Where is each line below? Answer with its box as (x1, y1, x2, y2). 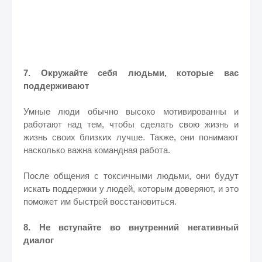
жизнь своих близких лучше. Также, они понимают (23, 132, 239, 142)
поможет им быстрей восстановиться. (23, 196, 177, 206)
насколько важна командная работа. (23, 145, 170, 155)
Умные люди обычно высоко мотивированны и (23, 106, 239, 116)
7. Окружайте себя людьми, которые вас (23, 68, 239, 78)
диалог (23, 235, 54, 245)
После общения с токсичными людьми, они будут (23, 171, 239, 181)
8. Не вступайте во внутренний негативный (23, 222, 239, 232)
